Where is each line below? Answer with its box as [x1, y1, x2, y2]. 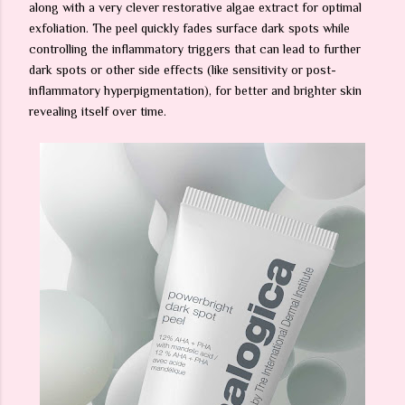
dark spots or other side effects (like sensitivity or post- [29, 62, 336, 77]
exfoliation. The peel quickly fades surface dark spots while [29, 21, 350, 35]
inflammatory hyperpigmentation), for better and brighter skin [29, 83, 362, 98]
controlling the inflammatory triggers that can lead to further [29, 42, 361, 56]
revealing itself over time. [29, 104, 166, 118]
